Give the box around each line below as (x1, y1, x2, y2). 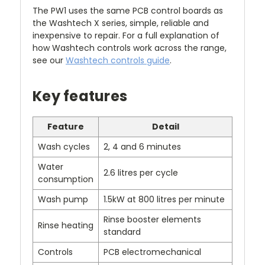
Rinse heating (38, 219, 93, 232)
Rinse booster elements (104, 214, 201, 226)
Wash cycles (38, 141, 90, 153)
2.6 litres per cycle (104, 167, 178, 179)
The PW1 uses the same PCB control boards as (33, 5, 223, 17)
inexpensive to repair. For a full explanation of (33, 30, 219, 42)
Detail (151, 121, 179, 133)
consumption (38, 173, 93, 186)
